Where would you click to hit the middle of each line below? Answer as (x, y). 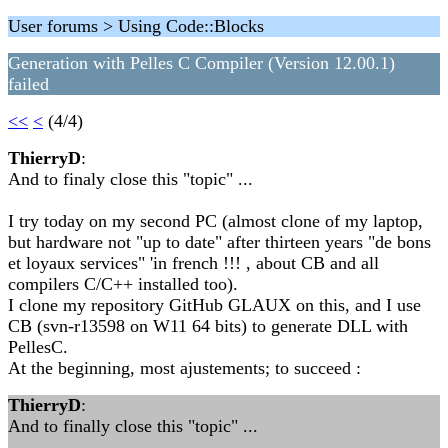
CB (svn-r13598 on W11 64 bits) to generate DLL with (208, 326)
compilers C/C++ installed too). (123, 284)
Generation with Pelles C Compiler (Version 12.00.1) (201, 63)
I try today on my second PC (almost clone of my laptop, (215, 221)
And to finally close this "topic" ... (133, 426)
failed (28, 84)
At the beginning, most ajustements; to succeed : (184, 368)
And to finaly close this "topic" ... (130, 179)
